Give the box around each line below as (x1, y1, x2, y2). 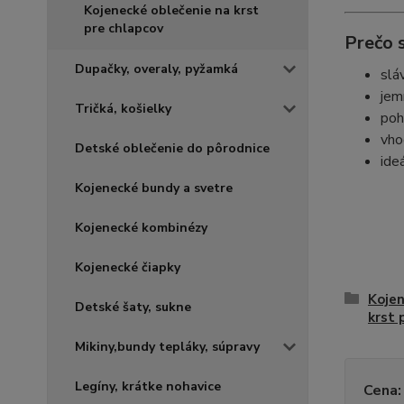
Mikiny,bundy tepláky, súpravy (75, 338, 260, 355)
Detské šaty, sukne (75, 298, 191, 316)
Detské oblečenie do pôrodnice (75, 140, 270, 157)
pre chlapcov (84, 20, 163, 37)
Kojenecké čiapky (75, 259, 180, 276)
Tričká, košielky (75, 100, 171, 117)
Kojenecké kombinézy (75, 219, 207, 236)
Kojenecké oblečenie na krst (84, 2, 259, 19)
